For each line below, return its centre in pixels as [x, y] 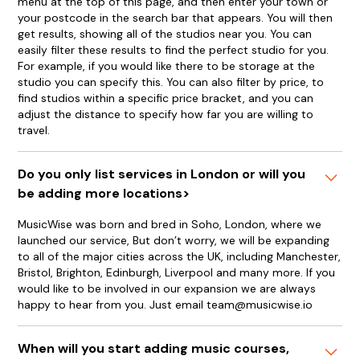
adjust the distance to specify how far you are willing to [166, 114]
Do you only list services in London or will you [162, 174]
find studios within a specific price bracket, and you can [166, 98]
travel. [34, 130]
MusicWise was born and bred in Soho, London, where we [170, 224]
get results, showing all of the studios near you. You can [165, 34]
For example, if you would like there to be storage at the [167, 66]
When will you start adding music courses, [154, 348]
